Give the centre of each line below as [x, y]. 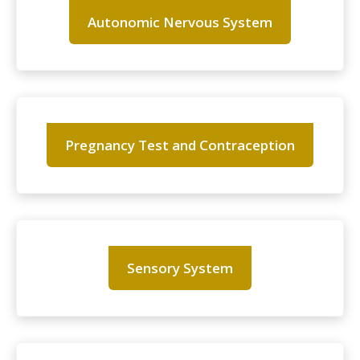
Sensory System [180, 268]
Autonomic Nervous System [180, 22]
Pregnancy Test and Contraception [180, 145]
